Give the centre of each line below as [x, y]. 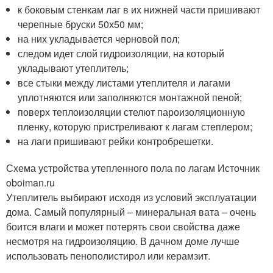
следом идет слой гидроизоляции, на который [121, 53]
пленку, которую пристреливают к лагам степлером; [135, 126]
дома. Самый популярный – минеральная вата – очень [131, 211]
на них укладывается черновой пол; [99, 38]
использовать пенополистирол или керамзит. [108, 255]
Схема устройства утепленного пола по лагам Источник [133, 168]
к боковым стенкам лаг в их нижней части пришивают [139, 9]
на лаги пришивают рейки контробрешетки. [116, 141]
